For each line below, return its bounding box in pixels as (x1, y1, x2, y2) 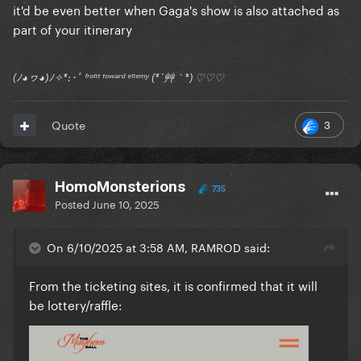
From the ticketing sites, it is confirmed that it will (29, 275, 317, 295)
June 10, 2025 (92, 195, 160, 212)
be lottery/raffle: (29, 294, 122, 314)
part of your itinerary (13, 19, 135, 39)
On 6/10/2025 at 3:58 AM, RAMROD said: (47, 238, 270, 256)
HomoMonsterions (55, 177, 185, 197)
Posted (55, 195, 92, 212)
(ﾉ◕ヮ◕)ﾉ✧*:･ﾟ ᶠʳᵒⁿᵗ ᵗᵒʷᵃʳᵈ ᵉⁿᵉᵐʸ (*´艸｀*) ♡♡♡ (13, 71, 224, 85)
